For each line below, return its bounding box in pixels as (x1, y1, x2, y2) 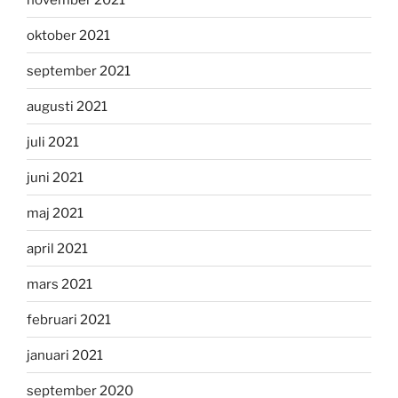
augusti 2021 (27, 98, 107, 115)
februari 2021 (27, 311, 111, 328)
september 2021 (27, 62, 131, 79)
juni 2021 (27, 169, 84, 186)
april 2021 (27, 240, 88, 257)
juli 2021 (27, 133, 79, 150)
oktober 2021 (27, 27, 110, 44)
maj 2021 (27, 204, 84, 221)
